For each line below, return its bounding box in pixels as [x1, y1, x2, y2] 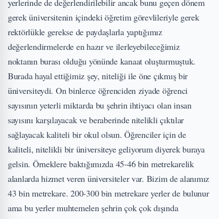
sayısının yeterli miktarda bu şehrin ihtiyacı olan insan [8, 99, 192, 111]
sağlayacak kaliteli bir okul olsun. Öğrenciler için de [8, 129, 186, 141]
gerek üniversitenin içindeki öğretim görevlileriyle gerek [8, 11, 199, 23]
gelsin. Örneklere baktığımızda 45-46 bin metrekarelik [8, 158, 194, 170]
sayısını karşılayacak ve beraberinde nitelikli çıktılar [8, 114, 184, 126]
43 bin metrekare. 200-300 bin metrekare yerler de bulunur [8, 187, 209, 199]
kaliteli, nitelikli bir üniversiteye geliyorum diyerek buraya [8, 143, 205, 155]
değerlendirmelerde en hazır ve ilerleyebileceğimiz [8, 41, 180, 53]
